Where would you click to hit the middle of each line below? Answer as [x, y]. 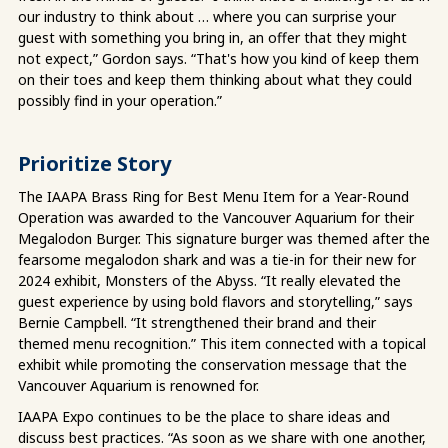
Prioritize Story [94, 163]
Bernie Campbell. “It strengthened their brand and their [197, 322]
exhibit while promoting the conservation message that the [212, 364]
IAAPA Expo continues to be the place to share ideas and [204, 416]
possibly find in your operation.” [120, 100]
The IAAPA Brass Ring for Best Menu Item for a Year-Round [213, 196]
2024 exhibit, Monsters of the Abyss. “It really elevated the [209, 280]
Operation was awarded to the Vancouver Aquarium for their [216, 217]
